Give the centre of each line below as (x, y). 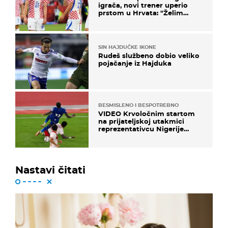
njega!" (110, 20)
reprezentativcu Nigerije (141, 129)
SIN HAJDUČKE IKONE (127, 47)
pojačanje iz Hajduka (135, 63)
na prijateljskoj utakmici (141, 121)
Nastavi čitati (50, 170)
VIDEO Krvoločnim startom (147, 114)
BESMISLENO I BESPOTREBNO (138, 105)
